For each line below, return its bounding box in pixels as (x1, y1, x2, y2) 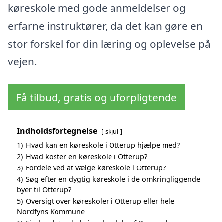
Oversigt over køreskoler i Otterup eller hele (26, 196, 174, 206)
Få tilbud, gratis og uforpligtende (16, 90, 177, 104)
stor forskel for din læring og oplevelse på (8, 36, 211, 51)
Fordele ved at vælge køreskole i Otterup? (26, 163, 166, 172)
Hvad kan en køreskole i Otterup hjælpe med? (26, 140, 180, 150)
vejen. (8, 54, 37, 68)
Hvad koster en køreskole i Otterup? (26, 151, 147, 161)
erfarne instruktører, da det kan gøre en (8, 18, 203, 33)
